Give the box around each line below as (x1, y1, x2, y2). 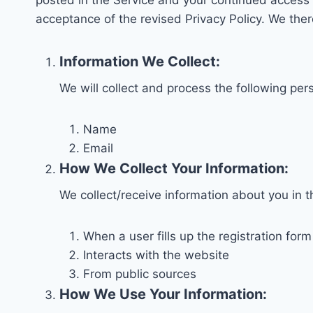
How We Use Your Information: (59, 286, 267, 303)
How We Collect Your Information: (59, 160, 289, 177)
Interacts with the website (83, 248, 229, 263)
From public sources (83, 267, 196, 282)
